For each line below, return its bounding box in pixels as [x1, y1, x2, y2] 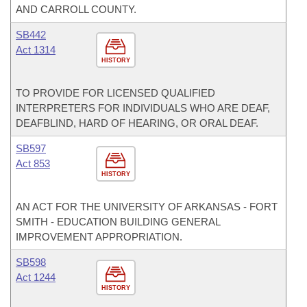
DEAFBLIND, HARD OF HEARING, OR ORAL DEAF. [16, 117, 258, 129]
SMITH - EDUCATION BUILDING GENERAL [16, 216, 220, 228]
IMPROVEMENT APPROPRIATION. [16, 231, 182, 243]
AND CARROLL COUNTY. [16, 3, 136, 15]
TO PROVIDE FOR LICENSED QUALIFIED [16, 87, 215, 99]
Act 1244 [16, 271, 56, 283]
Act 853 [16, 158, 50, 169]
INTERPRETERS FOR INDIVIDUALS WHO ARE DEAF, [16, 102, 270, 114]
